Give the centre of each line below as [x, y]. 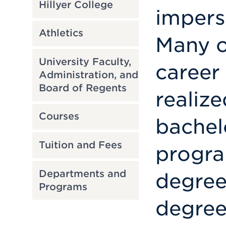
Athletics [61, 33]
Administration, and [88, 75]
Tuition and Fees [80, 145]
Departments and [82, 174]
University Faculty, [85, 62]
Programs [63, 187]
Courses [59, 117]
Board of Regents [82, 88]
